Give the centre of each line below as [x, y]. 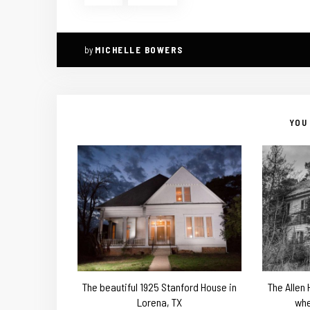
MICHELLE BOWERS [139, 49]
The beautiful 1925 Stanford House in [159, 286]
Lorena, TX [159, 302]
